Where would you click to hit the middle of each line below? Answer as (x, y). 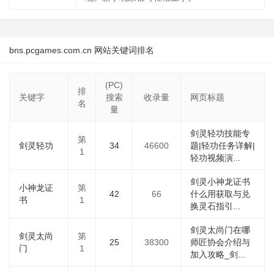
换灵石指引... (215, 206)
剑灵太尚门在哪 (220, 230)
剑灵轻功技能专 (220, 133)
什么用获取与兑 (220, 194)
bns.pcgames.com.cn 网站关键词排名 (82, 50)
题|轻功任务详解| (223, 146)
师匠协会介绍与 (220, 242)
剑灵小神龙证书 (220, 182)
